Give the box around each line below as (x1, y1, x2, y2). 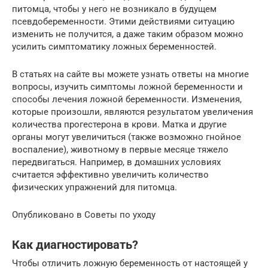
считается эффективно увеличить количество (12, 169, 209, 180)
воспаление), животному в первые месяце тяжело (12, 144, 229, 155)
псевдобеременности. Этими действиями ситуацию (12, 16, 234, 27)
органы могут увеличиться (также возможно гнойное (12, 131, 241, 142)
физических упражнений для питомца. (12, 181, 177, 193)
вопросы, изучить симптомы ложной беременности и (12, 81, 243, 92)
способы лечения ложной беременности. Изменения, (12, 93, 242, 105)
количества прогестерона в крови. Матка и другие (12, 118, 227, 130)
